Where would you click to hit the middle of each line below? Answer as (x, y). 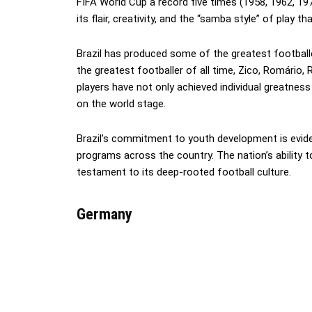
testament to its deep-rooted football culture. (184, 172)
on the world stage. (121, 104)
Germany (104, 214)
